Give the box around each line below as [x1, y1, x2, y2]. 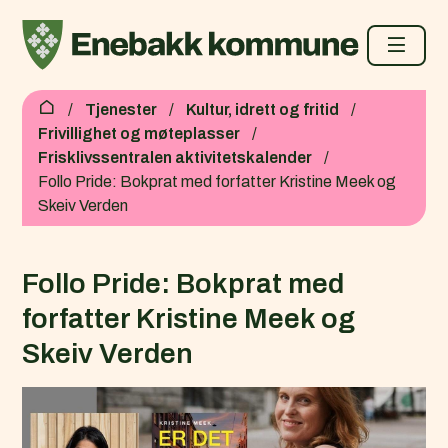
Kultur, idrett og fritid [186, 101, 340, 118]
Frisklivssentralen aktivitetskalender [38, 149, 313, 166]
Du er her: [22, 93, 90, 110]
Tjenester [85, 101, 158, 118]
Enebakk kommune [21, 72, 153, 89]
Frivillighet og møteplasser [38, 125, 241, 142]
